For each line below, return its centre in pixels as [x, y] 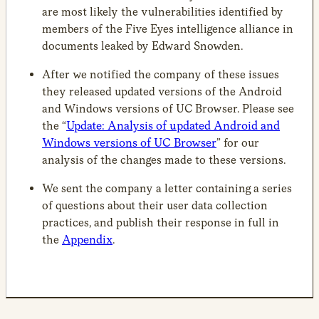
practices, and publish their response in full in [161, 222]
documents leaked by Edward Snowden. [142, 46]
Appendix [87, 239]
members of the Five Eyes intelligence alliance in [168, 28]
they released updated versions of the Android [162, 91]
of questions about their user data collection [155, 205]
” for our [238, 142]
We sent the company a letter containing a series [167, 188]
